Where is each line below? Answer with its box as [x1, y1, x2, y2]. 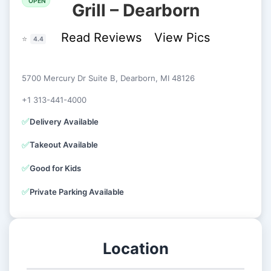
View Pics [154, 30, 210, 45]
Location [102, 239, 169, 258]
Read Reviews [60, 30, 145, 45]
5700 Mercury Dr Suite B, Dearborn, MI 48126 [22, 73, 195, 83]
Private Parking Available [30, 186, 125, 197]
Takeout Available [30, 140, 99, 150]
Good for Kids [30, 163, 82, 173]
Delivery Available [30, 116, 99, 126]
